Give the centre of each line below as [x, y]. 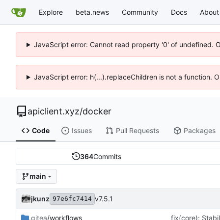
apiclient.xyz [54, 111]
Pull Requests [137, 131]
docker [97, 111]
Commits [107, 156]
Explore [51, 12]
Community [140, 12]
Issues [82, 131]
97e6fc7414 [72, 198]
